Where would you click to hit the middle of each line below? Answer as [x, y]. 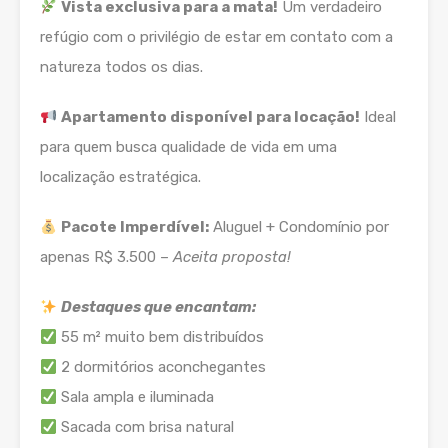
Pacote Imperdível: [135, 227]
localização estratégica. [120, 177]
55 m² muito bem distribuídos [161, 337]
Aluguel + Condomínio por [299, 227]
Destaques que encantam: [159, 307]
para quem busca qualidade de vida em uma [188, 147]
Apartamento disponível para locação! [211, 117]
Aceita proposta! [232, 257]
